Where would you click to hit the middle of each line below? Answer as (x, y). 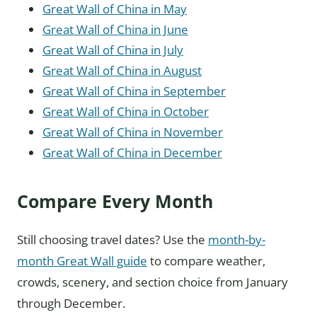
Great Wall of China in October (126, 112)
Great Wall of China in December (132, 153)
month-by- (237, 240)
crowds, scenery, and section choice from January (152, 282)
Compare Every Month (115, 201)
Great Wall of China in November (133, 132)
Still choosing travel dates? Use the (113, 240)
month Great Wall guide (82, 261)
